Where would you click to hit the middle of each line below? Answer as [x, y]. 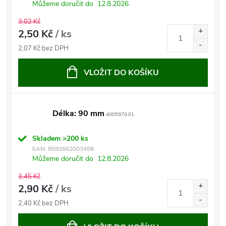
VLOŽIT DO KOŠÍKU [121, 73]
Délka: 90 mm [78, 114]
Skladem [47, 138]
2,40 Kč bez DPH [43, 203]
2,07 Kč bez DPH [43, 48]
